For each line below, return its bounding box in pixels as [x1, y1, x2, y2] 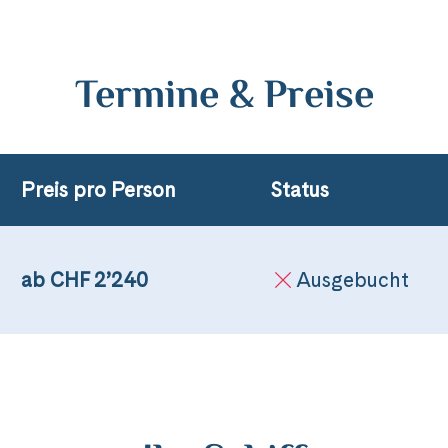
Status [269, 178, 329, 202]
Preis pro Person [21, 178, 177, 202]
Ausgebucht [295, 268, 409, 292]
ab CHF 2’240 [21, 268, 149, 292]
